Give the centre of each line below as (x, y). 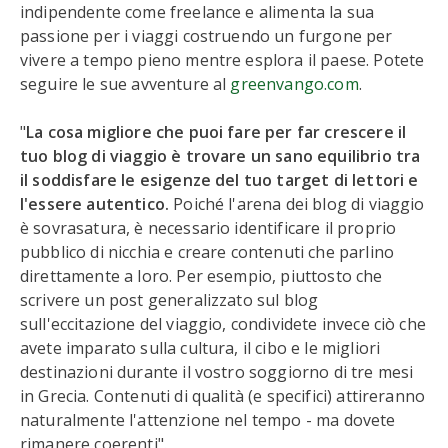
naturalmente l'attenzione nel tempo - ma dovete (208, 420)
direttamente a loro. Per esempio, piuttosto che (201, 276)
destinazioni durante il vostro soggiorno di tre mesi (217, 372)
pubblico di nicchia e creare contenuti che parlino (207, 252)
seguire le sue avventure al (125, 84)
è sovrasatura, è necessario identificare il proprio (208, 228)
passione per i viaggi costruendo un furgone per (206, 36)
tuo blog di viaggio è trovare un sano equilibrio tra (220, 156)
